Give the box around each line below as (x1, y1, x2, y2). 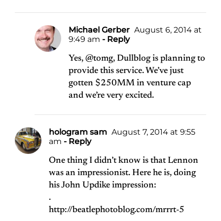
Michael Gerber (69, 25, 130, 35)
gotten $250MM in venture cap (69, 79, 191, 88)
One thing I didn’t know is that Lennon (49, 156, 198, 166)
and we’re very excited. (69, 91, 154, 101)
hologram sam (49, 127, 107, 137)
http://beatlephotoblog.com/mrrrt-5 (49, 206, 184, 215)
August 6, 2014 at (132, 25, 202, 35)
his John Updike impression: (49, 181, 156, 190)
